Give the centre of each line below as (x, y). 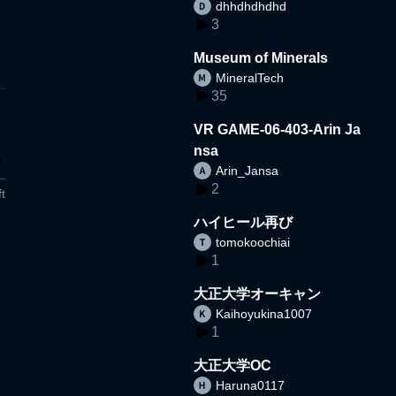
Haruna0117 (251, 385)
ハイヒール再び (244, 222)
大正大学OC (233, 365)
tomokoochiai (253, 242)
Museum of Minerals (261, 57)
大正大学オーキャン (258, 293)
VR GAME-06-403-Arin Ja (278, 129)
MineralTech (250, 77)
